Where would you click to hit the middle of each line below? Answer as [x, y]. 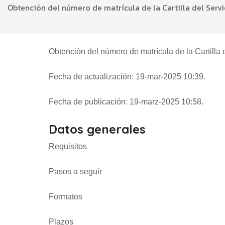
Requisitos [68, 146]
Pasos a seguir [75, 171]
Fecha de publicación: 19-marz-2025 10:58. [126, 101]
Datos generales [97, 129]
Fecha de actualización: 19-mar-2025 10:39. [127, 76]
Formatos [66, 196]
